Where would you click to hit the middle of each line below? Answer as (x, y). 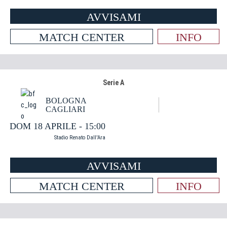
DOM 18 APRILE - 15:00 (58, 126)
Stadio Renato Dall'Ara (80, 138)
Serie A (113, 83)
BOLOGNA (66, 101)
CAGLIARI (65, 109)
